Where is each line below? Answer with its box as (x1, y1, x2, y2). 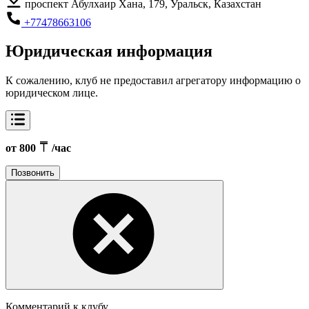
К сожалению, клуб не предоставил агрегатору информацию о (6, 74, 301, 87)
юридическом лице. (6, 87, 98, 99)
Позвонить (11, 168, 54, 179)
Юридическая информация (6, 42, 212, 61)
